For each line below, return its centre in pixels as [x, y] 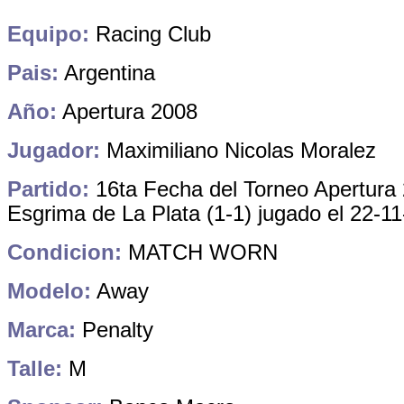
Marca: [41, 330]
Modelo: [49, 291]
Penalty [115, 330]
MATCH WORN [203, 252]
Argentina [107, 73]
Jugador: [54, 150]
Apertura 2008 [130, 111]
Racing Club [150, 34]
